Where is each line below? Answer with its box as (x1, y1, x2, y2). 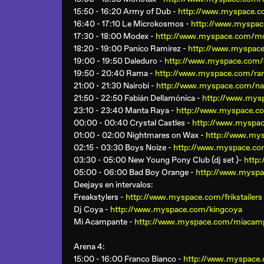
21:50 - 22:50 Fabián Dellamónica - (74, 93, 202, 103)
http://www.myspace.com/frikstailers (126, 192, 262, 202)
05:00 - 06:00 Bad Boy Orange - (74, 167, 196, 177)
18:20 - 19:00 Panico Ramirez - (74, 44, 188, 54)
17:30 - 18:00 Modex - (74, 31, 156, 41)
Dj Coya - (74, 204, 110, 214)
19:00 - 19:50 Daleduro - (74, 56, 164, 66)
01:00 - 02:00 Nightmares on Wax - (74, 130, 206, 140)
